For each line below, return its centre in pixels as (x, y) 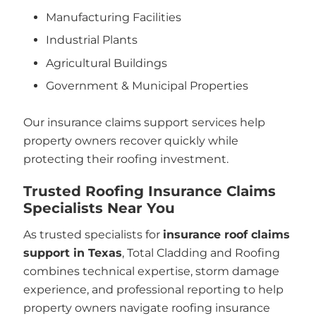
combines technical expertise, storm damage (151, 271)
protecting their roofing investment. (126, 159)
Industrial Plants (92, 40)
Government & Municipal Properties (147, 86)
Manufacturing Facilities (114, 17)
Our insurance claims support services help (144, 122)
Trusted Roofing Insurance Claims (149, 191)
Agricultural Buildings (107, 63)
